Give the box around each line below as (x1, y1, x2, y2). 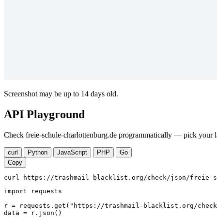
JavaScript (57, 149, 87, 156)
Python (28, 149, 47, 156)
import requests (4, 187, 62, 195)
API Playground (4, 108, 85, 121)
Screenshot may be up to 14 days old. (4, 90, 118, 98)
